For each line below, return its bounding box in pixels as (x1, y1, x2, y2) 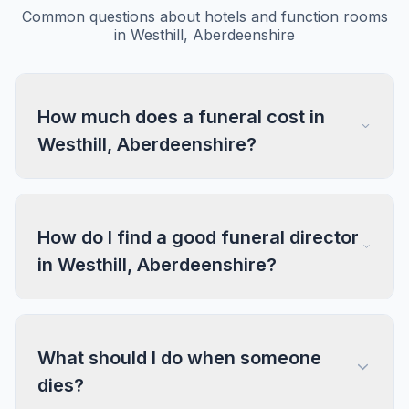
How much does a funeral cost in (37, 106, 325, 128)
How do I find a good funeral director (37, 226, 359, 248)
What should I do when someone (37, 347, 321, 369)
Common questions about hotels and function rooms (21, 7, 388, 26)
